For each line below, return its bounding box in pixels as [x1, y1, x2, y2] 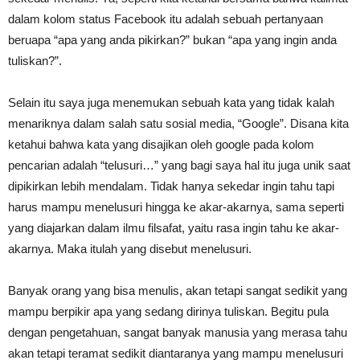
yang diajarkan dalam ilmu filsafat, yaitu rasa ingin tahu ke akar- [8, 220, 339, 235]
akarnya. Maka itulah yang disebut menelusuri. [8, 241, 252, 256]
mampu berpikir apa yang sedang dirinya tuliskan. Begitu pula [8, 304, 329, 318]
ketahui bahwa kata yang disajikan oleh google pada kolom [8, 137, 314, 151]
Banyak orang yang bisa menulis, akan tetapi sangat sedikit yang [8, 283, 347, 297]
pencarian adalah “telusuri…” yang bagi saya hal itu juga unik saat [8, 157, 350, 172]
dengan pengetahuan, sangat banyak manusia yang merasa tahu [8, 325, 347, 339]
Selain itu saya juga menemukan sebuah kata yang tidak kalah [8, 95, 334, 109]
